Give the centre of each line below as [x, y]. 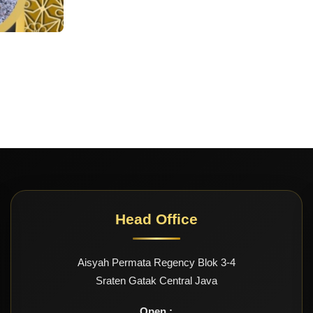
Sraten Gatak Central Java [156, 281]
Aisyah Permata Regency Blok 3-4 [156, 263]
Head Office [156, 219]
